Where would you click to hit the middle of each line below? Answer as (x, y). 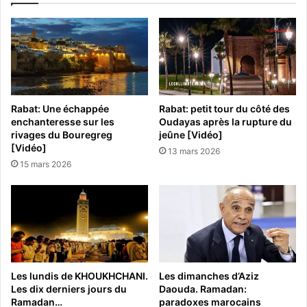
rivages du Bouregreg (62, 135)
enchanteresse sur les (63, 122)
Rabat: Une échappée (60, 109)
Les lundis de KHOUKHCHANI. (79, 275)
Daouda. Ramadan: (203, 288)
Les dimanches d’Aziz (209, 275)
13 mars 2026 (194, 151)
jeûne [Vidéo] (191, 135)
